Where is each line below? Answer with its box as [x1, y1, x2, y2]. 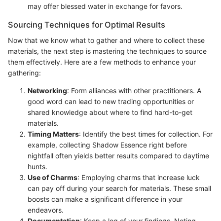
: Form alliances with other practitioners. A [67, 86, 201, 95]
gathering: [8, 69, 41, 77]
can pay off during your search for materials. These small [28, 184, 211, 193]
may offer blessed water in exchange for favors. [28, 2, 183, 10]
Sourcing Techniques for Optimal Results [8, 20, 165, 30]
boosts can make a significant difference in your [28, 195, 183, 204]
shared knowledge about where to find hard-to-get [28, 108, 192, 117]
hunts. [28, 162, 47, 171]
